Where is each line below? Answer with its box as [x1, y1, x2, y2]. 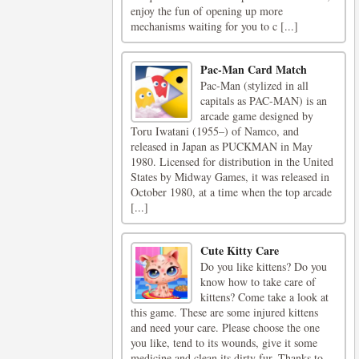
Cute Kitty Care [200, 242, 280, 259]
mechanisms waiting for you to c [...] [131, 18, 298, 34]
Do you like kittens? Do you [200, 259, 328, 274]
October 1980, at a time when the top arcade [131, 184, 332, 200]
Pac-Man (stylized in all [200, 78, 309, 93]
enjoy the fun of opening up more [131, 3, 283, 18]
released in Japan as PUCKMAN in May [131, 139, 313, 154]
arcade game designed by [200, 108, 314, 123]
